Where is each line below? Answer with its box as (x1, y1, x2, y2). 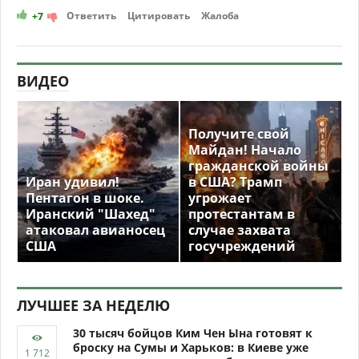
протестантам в (188, 205, 295, 224)
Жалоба (201, 9, 239, 23)
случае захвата (188, 221, 291, 240)
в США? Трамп (188, 173, 282, 192)
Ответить (67, 9, 116, 23)
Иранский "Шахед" (26, 205, 155, 224)
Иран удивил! (26, 173, 119, 192)
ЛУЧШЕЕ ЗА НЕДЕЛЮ (17, 296, 170, 316)
